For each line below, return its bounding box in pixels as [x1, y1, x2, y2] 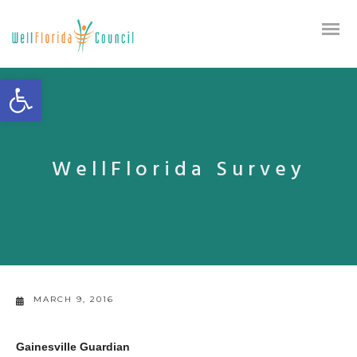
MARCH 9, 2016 [33, 294, 114, 304]
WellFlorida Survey [51, 154, 306, 186]
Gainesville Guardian [16, 340, 130, 353]
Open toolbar [7, 69, 86, 105]
